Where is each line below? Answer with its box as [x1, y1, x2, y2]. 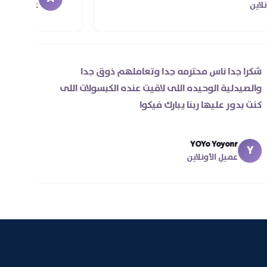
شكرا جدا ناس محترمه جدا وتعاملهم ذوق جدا [40, 63, 222, 79]
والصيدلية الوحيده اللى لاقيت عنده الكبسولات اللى [19, 80, 222, 96]
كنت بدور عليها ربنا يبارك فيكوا [99, 97, 222, 113]
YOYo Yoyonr [150, 137, 198, 151]
